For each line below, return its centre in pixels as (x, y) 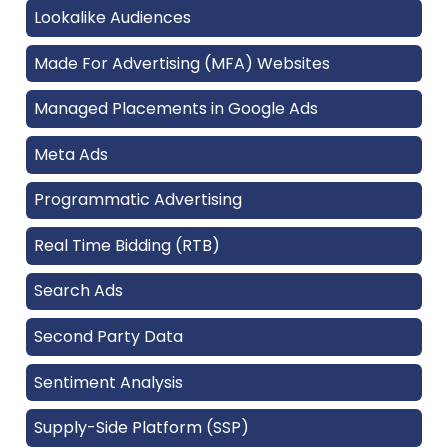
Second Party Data (108, 337)
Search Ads (78, 291)
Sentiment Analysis (108, 382)
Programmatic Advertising (138, 200)
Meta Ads (71, 154)
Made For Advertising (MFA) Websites (182, 63)
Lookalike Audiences (112, 17)
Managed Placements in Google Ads (176, 109)
